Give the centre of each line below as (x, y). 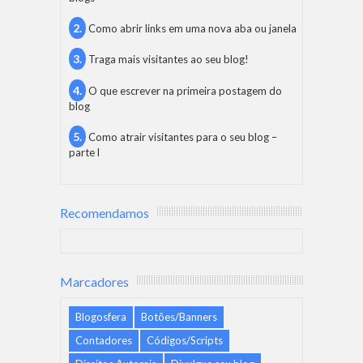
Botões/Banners (179, 316)
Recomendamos (105, 212)
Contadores (104, 340)
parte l (84, 152)
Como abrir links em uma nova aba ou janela (192, 29)
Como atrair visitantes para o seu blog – (183, 137)
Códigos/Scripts (185, 340)
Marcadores (94, 281)
